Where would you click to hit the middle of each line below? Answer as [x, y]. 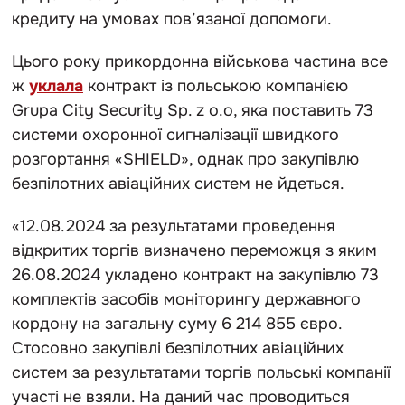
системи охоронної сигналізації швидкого [175, 134]
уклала [56, 85]
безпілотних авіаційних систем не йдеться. [178, 183]
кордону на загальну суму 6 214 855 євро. [177, 323]
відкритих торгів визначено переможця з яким [194, 250]
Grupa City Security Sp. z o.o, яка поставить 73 [193, 110]
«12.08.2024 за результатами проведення [174, 226]
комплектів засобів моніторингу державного [186, 299]
